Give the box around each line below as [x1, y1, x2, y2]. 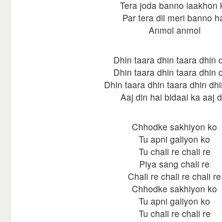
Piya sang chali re [139, 158, 210, 170]
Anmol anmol [148, 24, 201, 36]
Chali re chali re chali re [128, 170, 221, 182]
